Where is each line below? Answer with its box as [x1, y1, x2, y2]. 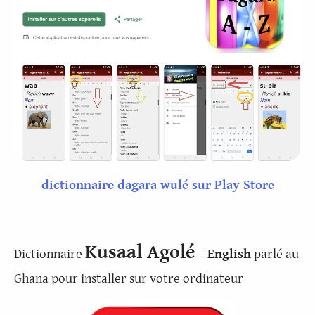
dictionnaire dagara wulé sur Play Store [41, 177, 274, 193]
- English [195, 245, 251, 262]
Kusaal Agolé [85, 240, 195, 264]
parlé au [251, 245, 299, 262]
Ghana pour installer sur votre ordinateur [14, 270, 243, 286]
